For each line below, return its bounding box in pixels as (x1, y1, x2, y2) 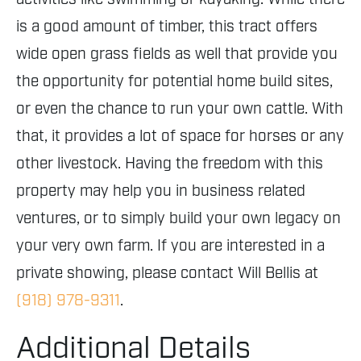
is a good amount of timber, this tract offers (16, 17, 317, 37)
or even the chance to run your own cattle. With (16, 99, 343, 119)
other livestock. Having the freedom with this (16, 154, 323, 174)
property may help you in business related (16, 181, 305, 201)
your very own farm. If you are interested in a (16, 236, 325, 256)
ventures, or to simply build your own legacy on (16, 209, 341, 229)
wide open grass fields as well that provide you (16, 44, 338, 64)
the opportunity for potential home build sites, (16, 72, 333, 92)
